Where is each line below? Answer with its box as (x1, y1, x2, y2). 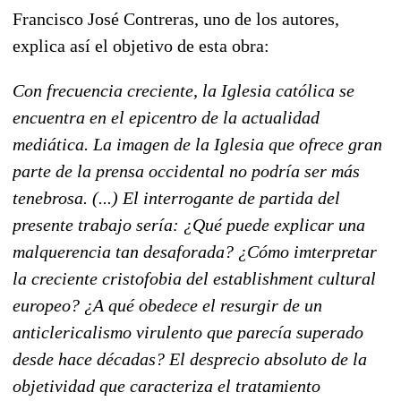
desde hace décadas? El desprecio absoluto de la (13, 348, 367, 369)
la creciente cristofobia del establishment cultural (13, 268, 376, 288)
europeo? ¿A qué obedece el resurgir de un (13, 294, 322, 315)
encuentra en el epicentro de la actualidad (13, 107, 320, 127)
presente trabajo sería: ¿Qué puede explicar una (13, 214, 365, 235)
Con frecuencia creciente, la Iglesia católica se (13, 80, 354, 100)
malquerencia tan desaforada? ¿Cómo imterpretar (13, 241, 377, 261)
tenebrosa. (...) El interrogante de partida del (13, 187, 340, 208)
